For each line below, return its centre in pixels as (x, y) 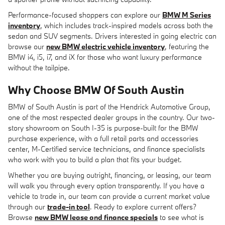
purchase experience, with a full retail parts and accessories (103, 138)
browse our (27, 46)
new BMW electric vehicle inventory (105, 46)
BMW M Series (187, 15)
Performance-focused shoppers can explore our (85, 15)
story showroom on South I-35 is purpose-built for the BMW (103, 128)
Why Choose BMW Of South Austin (96, 89)
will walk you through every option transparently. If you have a (106, 186)
